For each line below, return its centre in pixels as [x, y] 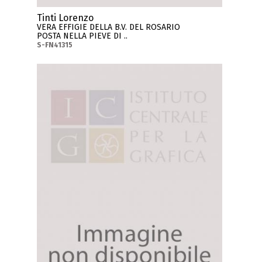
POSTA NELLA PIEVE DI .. [82, 36]
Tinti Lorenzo [65, 18]
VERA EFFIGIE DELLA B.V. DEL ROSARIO [109, 27]
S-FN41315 [55, 45]
